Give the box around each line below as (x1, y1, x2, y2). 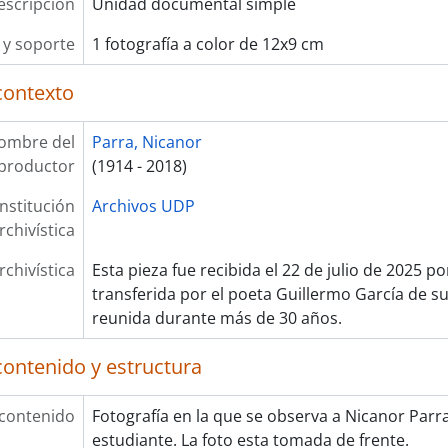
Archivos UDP (91, 195, 195, 217)
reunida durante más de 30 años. (91, 307, 342, 329)
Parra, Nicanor (91, 131, 202, 153)
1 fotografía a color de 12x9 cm (91, 33, 324, 55)
